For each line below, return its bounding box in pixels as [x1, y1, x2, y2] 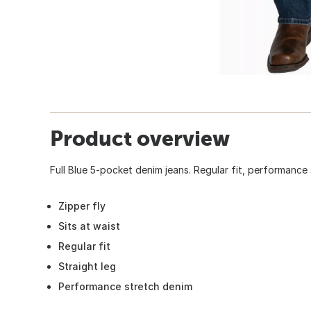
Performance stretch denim [58, 280, 192, 292]
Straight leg [58, 260, 116, 272]
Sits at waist [58, 219, 120, 232]
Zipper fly [58, 199, 106, 212]
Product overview [50, 126, 230, 150]
